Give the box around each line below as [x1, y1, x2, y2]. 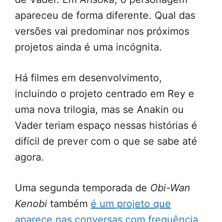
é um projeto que [91, 198, 171, 210]
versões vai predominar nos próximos [15, 25, 189, 38]
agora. [15, 151, 44, 164]
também [47, 198, 91, 210]
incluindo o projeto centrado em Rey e [15, 88, 194, 100]
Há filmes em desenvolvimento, [15, 72, 162, 84]
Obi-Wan [150, 182, 190, 194]
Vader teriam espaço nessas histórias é [15, 119, 197, 132]
